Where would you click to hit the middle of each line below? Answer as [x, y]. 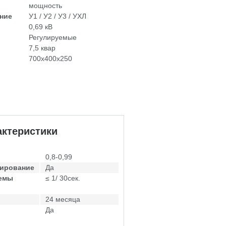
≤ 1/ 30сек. [63, 178]
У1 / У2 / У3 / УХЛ [58, 16]
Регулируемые [53, 37]
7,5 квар [42, 48]
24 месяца [63, 199]
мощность [45, 6]
